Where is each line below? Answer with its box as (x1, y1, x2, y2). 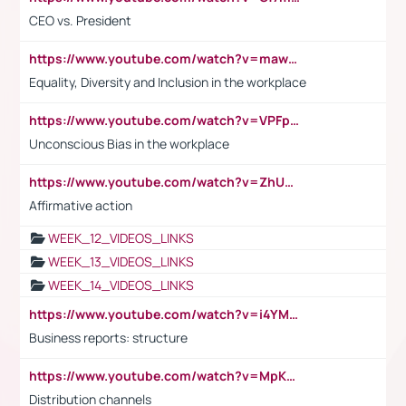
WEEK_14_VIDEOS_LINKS (48, 275, 194, 294)
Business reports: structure (29, 328, 188, 346)
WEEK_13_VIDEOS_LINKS (48, 252, 194, 270)
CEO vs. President (29, 11, 131, 29)
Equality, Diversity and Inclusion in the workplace (29, 72, 306, 91)
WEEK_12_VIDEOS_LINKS (48, 228, 194, 246)
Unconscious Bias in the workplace (29, 134, 229, 152)
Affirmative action (29, 196, 132, 214)
